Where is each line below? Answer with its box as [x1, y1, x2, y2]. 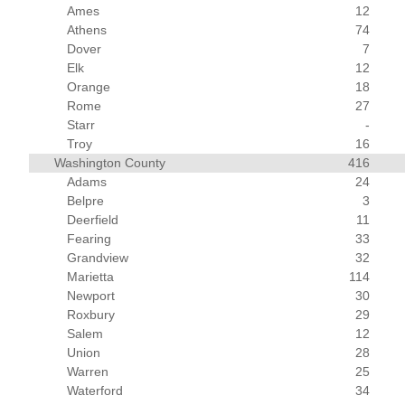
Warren [67, 364, 109, 379]
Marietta [67, 269, 115, 284]
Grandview [67, 250, 129, 265]
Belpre [67, 193, 105, 208]
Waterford [67, 383, 124, 398]
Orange [67, 80, 111, 94]
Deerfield [67, 212, 119, 227]
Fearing [67, 231, 112, 246]
